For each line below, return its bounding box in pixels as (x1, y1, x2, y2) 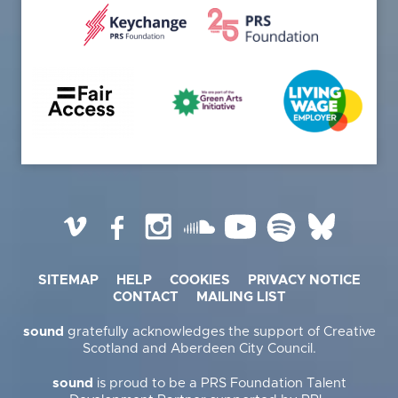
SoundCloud (216, 209, 293, 223)
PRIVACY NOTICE (247, 273, 361, 287)
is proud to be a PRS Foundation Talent (92, 376, 346, 390)
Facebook (134, 209, 197, 223)
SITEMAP (37, 273, 99, 287)
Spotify (298, 209, 343, 223)
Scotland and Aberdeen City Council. (82, 341, 316, 355)
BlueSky (338, 209, 389, 223)
